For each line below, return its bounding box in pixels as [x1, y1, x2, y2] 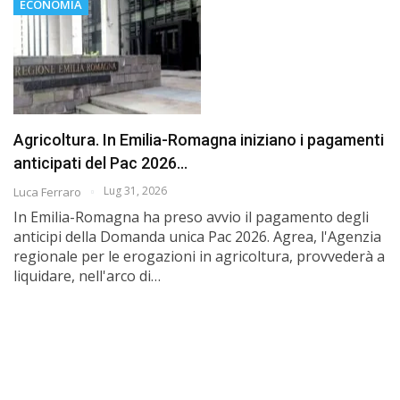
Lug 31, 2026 [104, 182, 167, 198]
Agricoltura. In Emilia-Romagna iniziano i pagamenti [13, 129, 384, 149]
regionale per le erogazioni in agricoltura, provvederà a [13, 246, 385, 266]
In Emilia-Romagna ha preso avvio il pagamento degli [13, 206, 369, 227]
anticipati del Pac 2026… [13, 153, 187, 172]
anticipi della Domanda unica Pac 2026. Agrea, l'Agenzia [13, 226, 381, 246]
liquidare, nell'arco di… [13, 265, 161, 286]
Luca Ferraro [13, 183, 84, 200]
